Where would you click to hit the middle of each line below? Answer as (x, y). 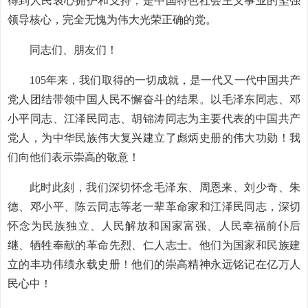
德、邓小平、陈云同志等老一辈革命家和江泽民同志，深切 (154, 207)
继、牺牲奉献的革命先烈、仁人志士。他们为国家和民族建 (154, 245)
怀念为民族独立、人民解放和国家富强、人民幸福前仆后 (154, 226)
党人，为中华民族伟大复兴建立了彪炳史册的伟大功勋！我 (154, 138)
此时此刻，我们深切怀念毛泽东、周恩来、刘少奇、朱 (165, 187)
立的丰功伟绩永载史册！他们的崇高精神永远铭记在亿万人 (154, 264)
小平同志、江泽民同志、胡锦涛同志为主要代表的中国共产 (154, 119)
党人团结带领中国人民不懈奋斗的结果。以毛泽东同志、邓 (154, 99)
